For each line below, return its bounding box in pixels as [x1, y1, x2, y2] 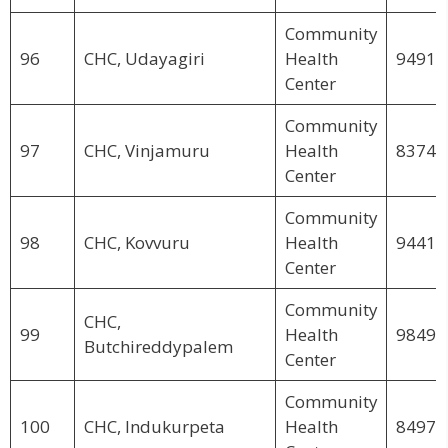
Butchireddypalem [83, 334, 233, 358]
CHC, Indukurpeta [83, 414, 225, 438]
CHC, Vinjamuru [83, 138, 210, 162]
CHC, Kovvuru [83, 230, 190, 254]
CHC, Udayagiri [83, 46, 205, 70]
